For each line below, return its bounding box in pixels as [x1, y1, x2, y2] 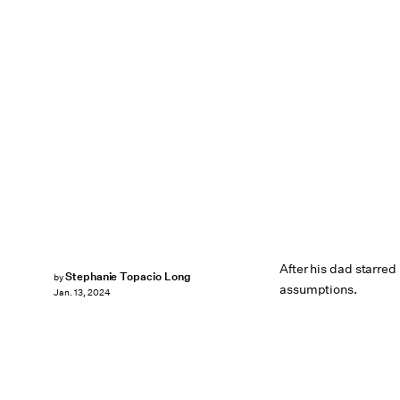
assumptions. [279, 281, 357, 297]
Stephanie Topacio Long [64, 269, 191, 284]
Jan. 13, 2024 [54, 287, 111, 299]
